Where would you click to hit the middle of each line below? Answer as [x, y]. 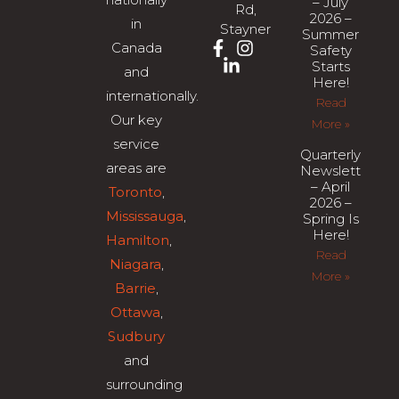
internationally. [152, 96]
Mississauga [144, 216]
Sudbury [137, 337]
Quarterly [331, 155]
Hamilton [137, 240]
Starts [330, 67]
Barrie [135, 289]
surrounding [144, 385]
